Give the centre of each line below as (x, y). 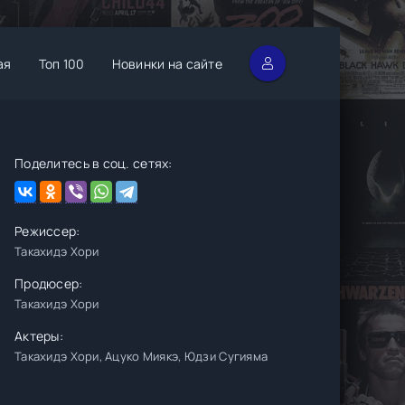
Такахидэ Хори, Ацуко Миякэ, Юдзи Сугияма (141, 356)
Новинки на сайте (167, 63)
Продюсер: (49, 283)
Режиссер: (47, 231)
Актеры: (39, 336)
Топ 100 (61, 63)
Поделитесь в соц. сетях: (94, 163)
